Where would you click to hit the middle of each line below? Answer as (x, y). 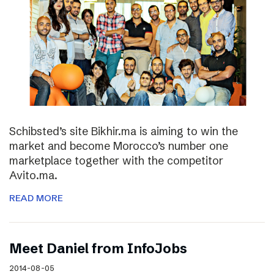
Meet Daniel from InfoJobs (98, 248)
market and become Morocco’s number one (119, 146)
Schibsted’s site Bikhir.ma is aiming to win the (124, 131)
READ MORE (36, 198)
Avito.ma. (33, 175)
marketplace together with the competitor (116, 160)
